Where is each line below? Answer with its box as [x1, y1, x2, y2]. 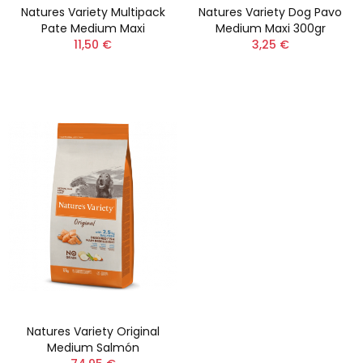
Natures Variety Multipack [20, 4, 165, 21]
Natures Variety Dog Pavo [199, 4, 342, 21]
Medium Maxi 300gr [215, 20, 326, 37]
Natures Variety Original [26, 323, 160, 340]
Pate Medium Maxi [41, 20, 145, 37]
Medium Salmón [46, 340, 139, 357]
